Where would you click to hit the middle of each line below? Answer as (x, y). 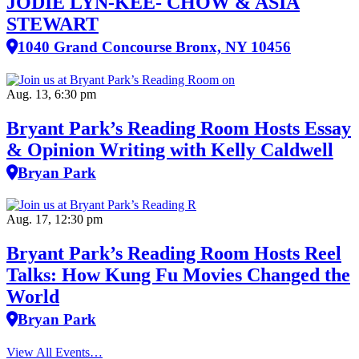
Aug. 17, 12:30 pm (54, 220)
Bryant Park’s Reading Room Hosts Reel (174, 254)
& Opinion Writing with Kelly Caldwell (170, 149)
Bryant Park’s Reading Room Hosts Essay (179, 128)
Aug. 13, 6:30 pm (51, 94)
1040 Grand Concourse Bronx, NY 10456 (154, 46)
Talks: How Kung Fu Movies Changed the (178, 275)
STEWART (52, 24)
